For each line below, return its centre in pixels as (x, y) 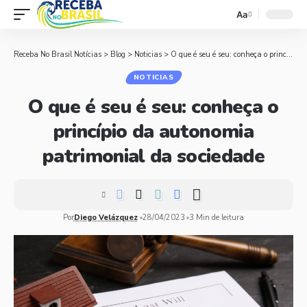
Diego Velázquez (106, 218)
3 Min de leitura (217, 218)
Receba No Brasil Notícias (58, 54)
